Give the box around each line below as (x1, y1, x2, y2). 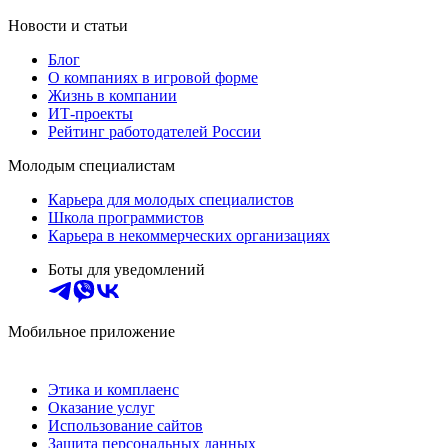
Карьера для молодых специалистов (48, 191, 294, 209)
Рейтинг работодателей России (48, 123, 261, 141)
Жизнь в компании (48, 87, 177, 105)
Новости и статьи (8, 17, 128, 35)
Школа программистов (48, 209, 204, 227)
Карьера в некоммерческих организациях (48, 227, 330, 245)
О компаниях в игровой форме (48, 69, 258, 87)
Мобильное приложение (8, 323, 175, 341)
